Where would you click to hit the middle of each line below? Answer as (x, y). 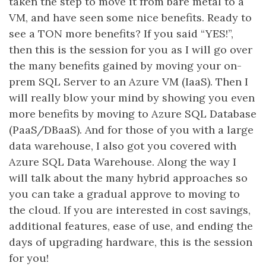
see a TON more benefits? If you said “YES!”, (121, 34)
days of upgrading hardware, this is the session (131, 242)
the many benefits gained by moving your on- (125, 66)
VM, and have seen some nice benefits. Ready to (130, 18)
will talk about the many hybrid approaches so (128, 178)
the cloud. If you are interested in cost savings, (130, 210)
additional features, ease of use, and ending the (131, 226)
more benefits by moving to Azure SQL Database (133, 114)
